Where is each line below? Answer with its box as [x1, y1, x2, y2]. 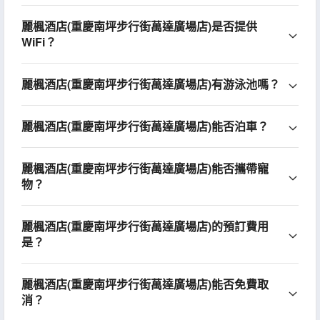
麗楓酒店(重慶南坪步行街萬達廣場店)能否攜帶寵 [21, 160, 269, 177]
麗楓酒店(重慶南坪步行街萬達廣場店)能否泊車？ [21, 118, 269, 135]
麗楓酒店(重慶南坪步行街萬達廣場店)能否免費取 [21, 276, 269, 293]
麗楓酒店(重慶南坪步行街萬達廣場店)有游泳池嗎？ [21, 76, 280, 93]
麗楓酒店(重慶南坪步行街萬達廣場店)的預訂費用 [21, 218, 269, 235]
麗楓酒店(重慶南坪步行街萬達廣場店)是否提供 [21, 18, 257, 35]
